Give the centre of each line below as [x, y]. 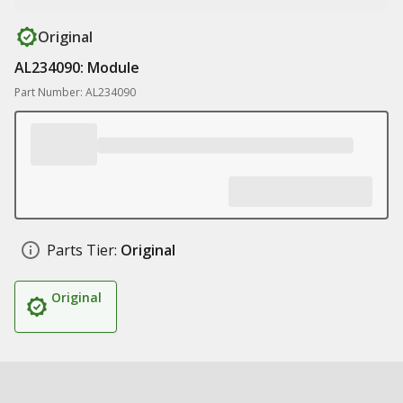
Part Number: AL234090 [75, 92]
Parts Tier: [82, 250]
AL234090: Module [77, 67]
